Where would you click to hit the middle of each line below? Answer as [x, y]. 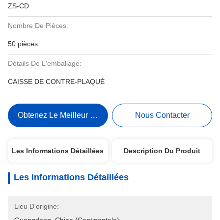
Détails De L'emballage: [45, 63]
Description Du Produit [162, 151]
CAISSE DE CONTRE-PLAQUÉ [56, 82]
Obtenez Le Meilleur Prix [61, 115]
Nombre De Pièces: [38, 26]
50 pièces [23, 44]
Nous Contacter [162, 115]
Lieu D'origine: [37, 206]
